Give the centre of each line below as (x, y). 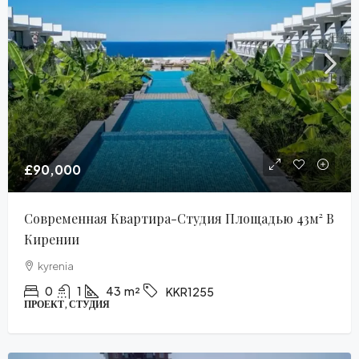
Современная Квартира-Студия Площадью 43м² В (179, 218)
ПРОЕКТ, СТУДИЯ (67, 304)
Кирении (52, 239)
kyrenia (56, 266)
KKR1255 (190, 292)
